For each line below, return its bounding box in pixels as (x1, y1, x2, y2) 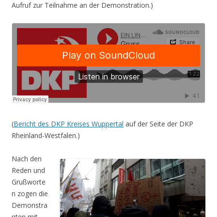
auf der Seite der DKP (124, 119, 193, 128)
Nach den (12, 154, 42, 163)
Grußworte (12, 177, 46, 186)
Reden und (12, 165, 45, 175)
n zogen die (12, 188, 48, 198)
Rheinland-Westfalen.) (12, 130, 80, 140)
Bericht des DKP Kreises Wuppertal (14, 119, 124, 128)
